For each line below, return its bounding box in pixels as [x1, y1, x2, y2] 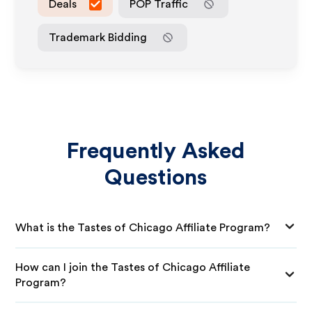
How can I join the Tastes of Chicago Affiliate [15, 262, 251, 273]
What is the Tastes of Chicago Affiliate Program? [15, 221, 271, 233]
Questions [104, 166, 208, 189]
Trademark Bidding [49, 31, 148, 43]
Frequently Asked [66, 140, 246, 162]
